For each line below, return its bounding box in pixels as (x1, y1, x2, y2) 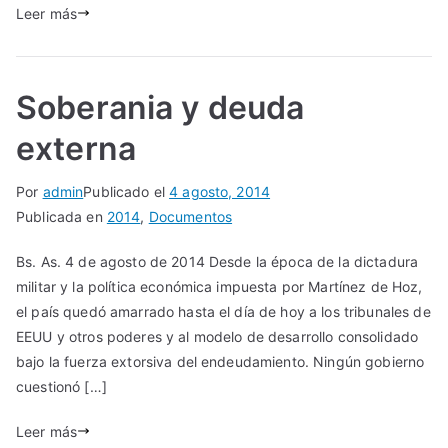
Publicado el (83, 182, 170, 200)
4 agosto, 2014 (169, 182, 271, 200)
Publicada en (16, 207, 107, 225)
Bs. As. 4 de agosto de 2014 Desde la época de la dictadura (16, 252, 419, 270)
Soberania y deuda (16, 87, 305, 127)
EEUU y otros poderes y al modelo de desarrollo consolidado (16, 327, 419, 345)
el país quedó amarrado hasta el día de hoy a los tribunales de (16, 302, 431, 320)
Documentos (148, 207, 233, 225)
